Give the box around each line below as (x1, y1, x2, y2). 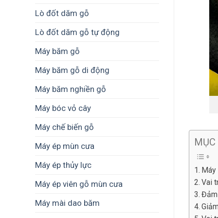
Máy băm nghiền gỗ (35, 84, 106, 94)
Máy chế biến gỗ (35, 122, 94, 132)
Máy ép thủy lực (35, 160, 91, 170)
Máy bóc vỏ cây (35, 103, 91, 113)
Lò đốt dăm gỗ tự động (35, 27, 120, 37)
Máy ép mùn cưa (35, 141, 94, 151)
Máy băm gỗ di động (35, 65, 109, 75)
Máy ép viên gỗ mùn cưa (35, 179, 123, 189)
